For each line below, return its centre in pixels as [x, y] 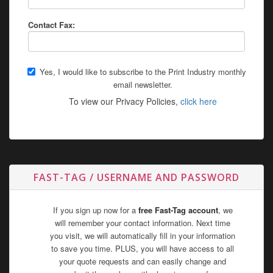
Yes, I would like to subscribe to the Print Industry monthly [143, 72]
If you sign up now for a [95, 210]
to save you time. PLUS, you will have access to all [143, 248]
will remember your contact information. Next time [143, 223]
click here [198, 101]
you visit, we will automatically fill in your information [143, 236]
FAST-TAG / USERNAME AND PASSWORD [136, 177]
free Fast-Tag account [178, 210]
